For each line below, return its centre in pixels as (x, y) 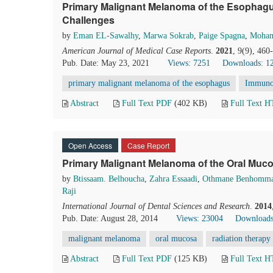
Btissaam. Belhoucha (109, 179)
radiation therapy (241, 239)
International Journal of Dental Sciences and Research (156, 206)
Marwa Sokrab (168, 36)
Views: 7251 (189, 63)
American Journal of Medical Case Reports (136, 51)
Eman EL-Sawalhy (106, 36)
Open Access (90, 145)
